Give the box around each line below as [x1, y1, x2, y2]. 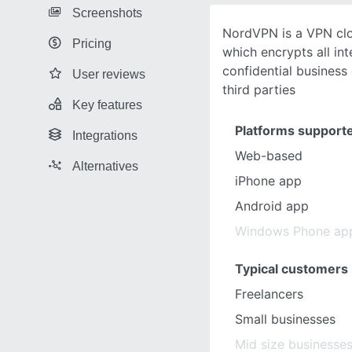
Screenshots [72, 5, 142, 20]
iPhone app [235, 173, 302, 189]
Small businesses [235, 311, 335, 327]
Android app [235, 198, 309, 214]
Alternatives [72, 159, 138, 173]
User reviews [72, 67, 145, 81]
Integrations [72, 128, 137, 142]
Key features [72, 97, 142, 112]
